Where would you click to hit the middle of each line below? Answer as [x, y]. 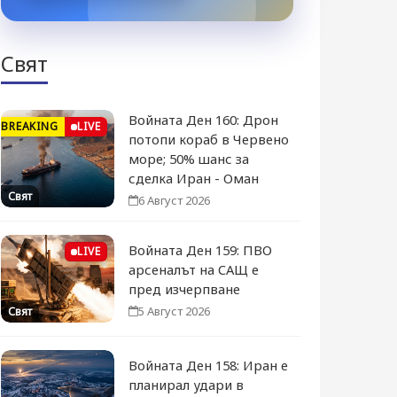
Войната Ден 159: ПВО [201, 249]
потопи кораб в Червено [209, 139]
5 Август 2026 [175, 311]
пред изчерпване [185, 288]
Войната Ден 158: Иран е [209, 365]
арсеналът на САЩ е [194, 269]
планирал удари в [187, 384]
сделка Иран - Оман [194, 178]
